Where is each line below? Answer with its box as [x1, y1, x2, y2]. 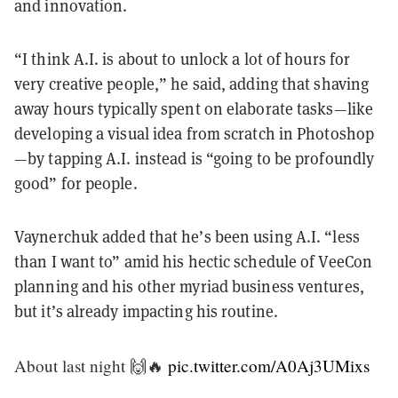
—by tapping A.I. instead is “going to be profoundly [14, 147, 375, 169]
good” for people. [14, 172, 138, 194]
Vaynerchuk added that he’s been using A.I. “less [14, 226, 360, 247]
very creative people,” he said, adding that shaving [14, 73, 370, 94]
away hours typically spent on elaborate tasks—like [14, 98, 374, 119]
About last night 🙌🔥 [14, 354, 168, 377]
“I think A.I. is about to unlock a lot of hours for [14, 48, 351, 69]
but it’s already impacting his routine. [14, 300, 278, 322]
